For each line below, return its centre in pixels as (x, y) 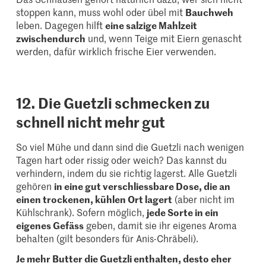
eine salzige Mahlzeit (151, 25)
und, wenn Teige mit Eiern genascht (164, 38)
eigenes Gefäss (50, 225)
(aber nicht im (204, 199)
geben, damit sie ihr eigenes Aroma (161, 225)
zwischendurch (51, 38)
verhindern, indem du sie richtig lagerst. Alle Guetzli (127, 172)
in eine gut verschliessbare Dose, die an (142, 186)
